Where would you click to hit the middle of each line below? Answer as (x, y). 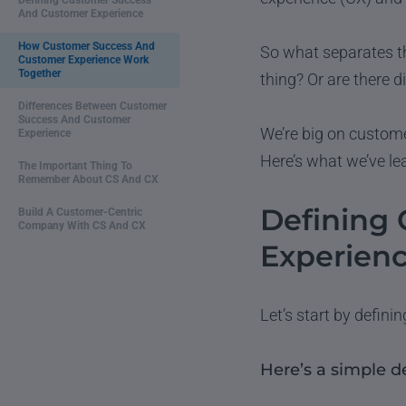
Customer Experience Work (83, 60)
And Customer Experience (81, 14)
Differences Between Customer (92, 106)
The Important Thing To (75, 166)
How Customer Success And (87, 46)
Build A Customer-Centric (80, 212)
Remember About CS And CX (88, 179)
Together (39, 73)
